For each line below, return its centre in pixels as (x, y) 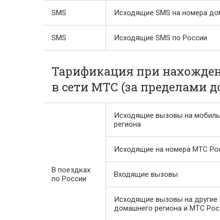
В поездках (71, 170)
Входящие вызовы (146, 174)
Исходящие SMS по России (161, 38)
